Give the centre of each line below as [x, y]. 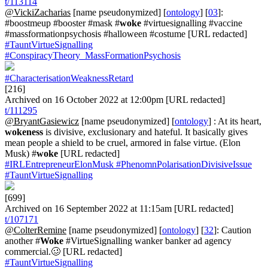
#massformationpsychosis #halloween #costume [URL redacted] [126, 34]
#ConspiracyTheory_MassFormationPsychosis [93, 56]
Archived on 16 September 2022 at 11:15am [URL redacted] [119, 209]
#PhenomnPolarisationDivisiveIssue [183, 165]
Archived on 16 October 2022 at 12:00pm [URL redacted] [115, 100]
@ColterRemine [36, 230]
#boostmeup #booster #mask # [62, 23]
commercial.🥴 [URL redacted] [63, 252]
